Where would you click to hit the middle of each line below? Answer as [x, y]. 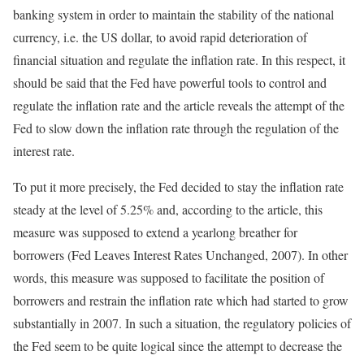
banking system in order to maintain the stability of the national [173, 14]
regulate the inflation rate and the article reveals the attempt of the [179, 105]
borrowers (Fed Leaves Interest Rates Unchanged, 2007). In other [180, 255]
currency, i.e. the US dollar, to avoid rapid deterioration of [160, 37]
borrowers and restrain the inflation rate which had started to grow [181, 300]
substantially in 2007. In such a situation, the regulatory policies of [182, 323]
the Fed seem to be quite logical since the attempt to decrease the [178, 346]
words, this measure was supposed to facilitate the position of [169, 277]
